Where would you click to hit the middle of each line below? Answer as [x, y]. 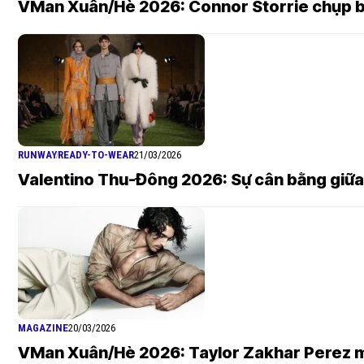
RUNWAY [37, 155]
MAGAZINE [43, 328]
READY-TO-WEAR [96, 155]
